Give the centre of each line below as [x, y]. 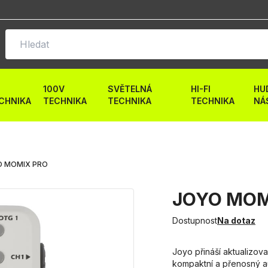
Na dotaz [236, 220]
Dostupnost [195, 220]
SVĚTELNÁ [130, 89]
